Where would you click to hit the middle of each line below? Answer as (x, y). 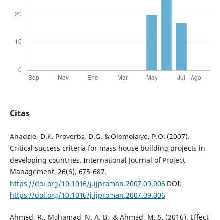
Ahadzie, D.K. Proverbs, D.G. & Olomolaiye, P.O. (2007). (99, 136)
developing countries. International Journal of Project (97, 160)
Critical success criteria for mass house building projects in (107, 148)
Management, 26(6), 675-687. (58, 171)
